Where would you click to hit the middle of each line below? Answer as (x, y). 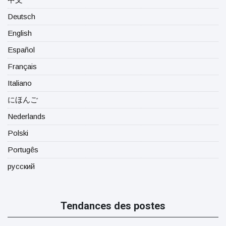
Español (21, 49)
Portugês (23, 149)
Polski (18, 133)
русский (21, 166)
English (20, 33)
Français (22, 66)
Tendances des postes (113, 206)
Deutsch (21, 16)
